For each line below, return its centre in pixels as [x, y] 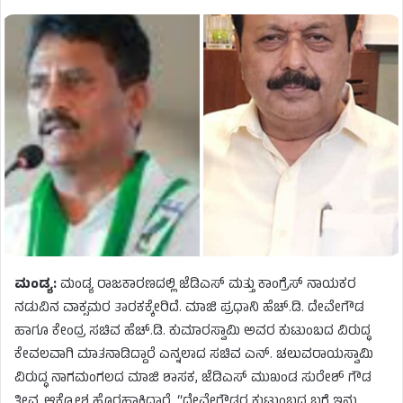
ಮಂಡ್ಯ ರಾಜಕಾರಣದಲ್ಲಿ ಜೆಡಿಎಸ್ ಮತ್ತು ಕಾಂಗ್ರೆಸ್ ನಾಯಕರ [206, 285]
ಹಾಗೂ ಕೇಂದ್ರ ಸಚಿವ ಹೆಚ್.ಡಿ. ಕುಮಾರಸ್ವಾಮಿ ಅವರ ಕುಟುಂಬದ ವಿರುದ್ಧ [193, 332]
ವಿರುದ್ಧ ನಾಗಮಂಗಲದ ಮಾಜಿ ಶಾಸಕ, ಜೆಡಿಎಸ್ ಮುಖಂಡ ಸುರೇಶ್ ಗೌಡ [193, 379]
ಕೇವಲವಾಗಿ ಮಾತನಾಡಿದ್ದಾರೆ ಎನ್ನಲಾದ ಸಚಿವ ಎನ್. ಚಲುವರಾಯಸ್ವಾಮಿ [194, 355]
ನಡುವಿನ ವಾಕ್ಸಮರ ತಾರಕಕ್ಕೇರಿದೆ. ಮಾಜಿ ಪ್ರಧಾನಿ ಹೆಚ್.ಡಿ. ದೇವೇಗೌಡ [189, 309]
